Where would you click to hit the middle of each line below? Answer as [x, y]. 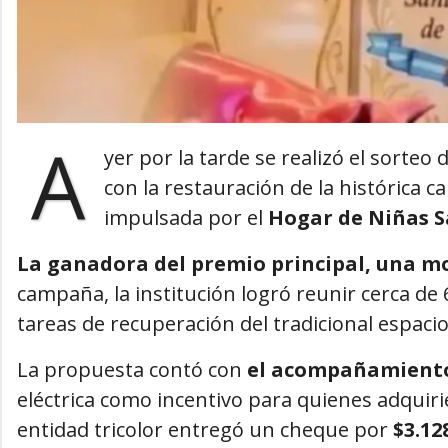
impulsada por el [186, 217]
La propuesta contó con [132, 369]
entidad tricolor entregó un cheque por [202, 429]
